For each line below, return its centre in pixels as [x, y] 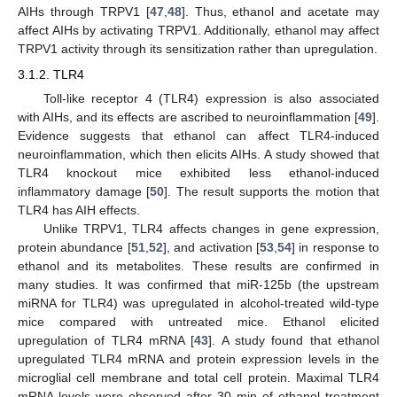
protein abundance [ [74, 247]
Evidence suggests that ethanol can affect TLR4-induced [198, 135]
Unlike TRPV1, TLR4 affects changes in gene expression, [211, 228]
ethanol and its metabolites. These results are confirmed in [198, 265]
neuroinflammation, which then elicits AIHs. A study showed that [198, 154]
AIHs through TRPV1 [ [84, 12]
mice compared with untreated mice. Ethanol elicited [198, 321]
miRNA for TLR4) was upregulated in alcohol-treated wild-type [198, 303]
